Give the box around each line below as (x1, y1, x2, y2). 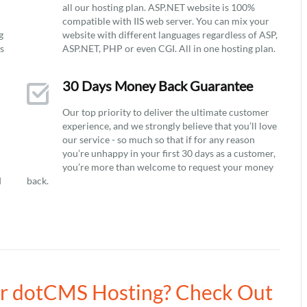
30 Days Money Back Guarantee (62, 77, 253, 94)
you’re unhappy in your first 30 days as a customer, (62, 147, 275, 159)
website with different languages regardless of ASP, (62, 29, 278, 40)
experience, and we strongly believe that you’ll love (62, 120, 277, 132)
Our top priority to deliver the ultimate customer (62, 106, 269, 118)
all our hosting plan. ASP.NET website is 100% (62, 1, 255, 13)
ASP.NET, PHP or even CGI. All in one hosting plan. (62, 42, 275, 54)
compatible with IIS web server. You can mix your (62, 15, 269, 27)
